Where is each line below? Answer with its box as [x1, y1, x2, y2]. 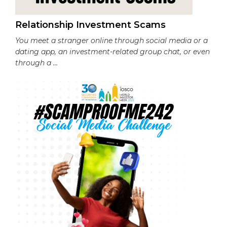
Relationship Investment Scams [15, 19, 166, 30]
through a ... [15, 58, 58, 67]
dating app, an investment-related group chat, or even [15, 47, 210, 56]
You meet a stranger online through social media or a [15, 35, 208, 45]
